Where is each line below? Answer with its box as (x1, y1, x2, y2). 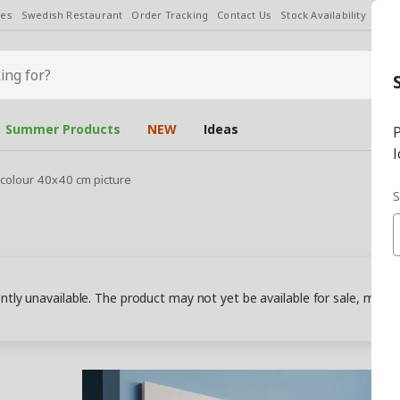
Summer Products (5, 121, 121, 137)
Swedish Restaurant (21, 8, 123, 21)
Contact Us (217, 8, 272, 21)
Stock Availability (280, 8, 366, 21)
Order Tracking (131, 8, 209, 21)
